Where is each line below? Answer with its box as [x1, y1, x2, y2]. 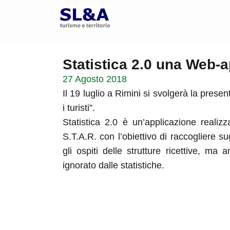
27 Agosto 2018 [63, 74, 127, 84]
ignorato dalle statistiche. [63, 160, 164, 170]
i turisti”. [63, 103, 95, 113]
